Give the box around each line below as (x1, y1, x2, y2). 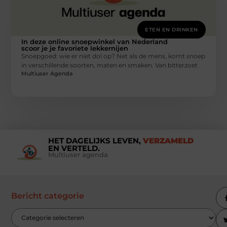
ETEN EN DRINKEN (145, 26, 198, 33)
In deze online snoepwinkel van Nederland (21, 37, 168, 46)
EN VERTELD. (48, 143, 100, 153)
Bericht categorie (11, 191, 85, 201)
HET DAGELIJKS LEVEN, (48, 135, 143, 145)
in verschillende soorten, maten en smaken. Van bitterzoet (21, 61, 198, 69)
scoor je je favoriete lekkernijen (21, 44, 129, 52)
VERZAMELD (142, 135, 194, 145)
